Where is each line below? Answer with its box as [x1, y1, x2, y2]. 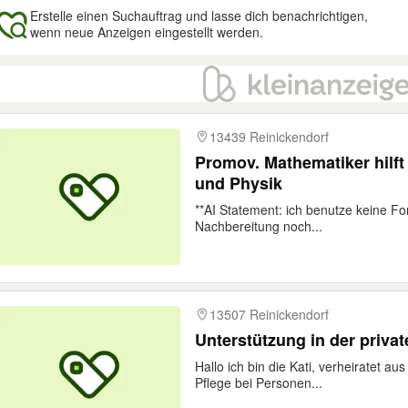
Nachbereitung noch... [195, 217, 322, 235]
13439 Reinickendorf [209, 127, 329, 146]
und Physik [195, 171, 282, 195]
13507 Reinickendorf [209, 305, 329, 323]
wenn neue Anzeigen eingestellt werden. [30, 23, 263, 41]
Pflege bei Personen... [195, 373, 322, 392]
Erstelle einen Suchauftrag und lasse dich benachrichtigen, [30, 6, 368, 25]
